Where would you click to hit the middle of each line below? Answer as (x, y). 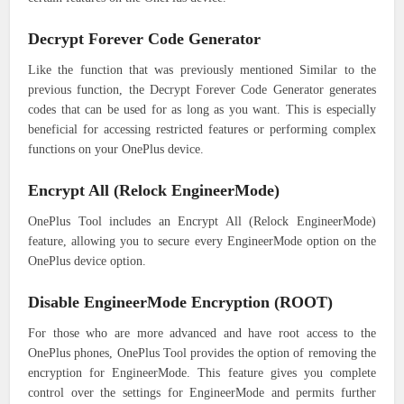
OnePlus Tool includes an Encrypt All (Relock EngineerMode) (202, 222)
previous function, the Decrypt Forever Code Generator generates (202, 90)
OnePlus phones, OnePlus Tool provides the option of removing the (202, 353)
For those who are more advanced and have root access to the (202, 334)
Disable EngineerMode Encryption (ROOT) (181, 303)
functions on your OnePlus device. (116, 150)
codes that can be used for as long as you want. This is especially (202, 110)
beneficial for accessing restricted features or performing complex (202, 130)
